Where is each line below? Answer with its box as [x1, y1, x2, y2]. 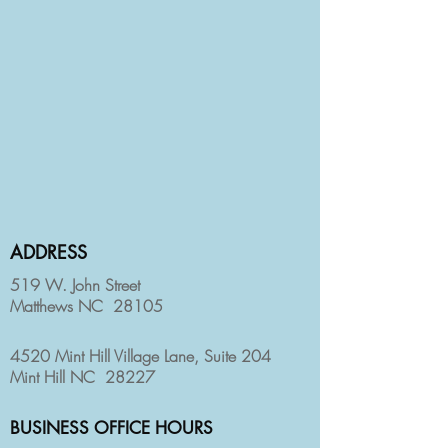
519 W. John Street [10, 274, 140, 296]
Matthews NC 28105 [10, 295, 163, 317]
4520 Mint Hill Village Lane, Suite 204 [10, 345, 271, 367]
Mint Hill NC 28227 [10, 366, 155, 388]
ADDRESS [10, 240, 87, 264]
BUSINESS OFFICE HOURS [10, 417, 213, 439]
